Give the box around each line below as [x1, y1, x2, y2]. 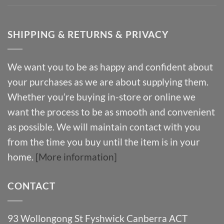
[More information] [35, 150, 117, 162]
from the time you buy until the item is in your [7, 135, 200, 147]
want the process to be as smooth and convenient [7, 105, 215, 117]
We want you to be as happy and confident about [7, 60, 213, 72]
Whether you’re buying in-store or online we [7, 90, 195, 102]
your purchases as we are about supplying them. [7, 75, 208, 87]
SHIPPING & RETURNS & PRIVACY [7, 28, 168, 40]
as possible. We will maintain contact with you [7, 120, 200, 132]
